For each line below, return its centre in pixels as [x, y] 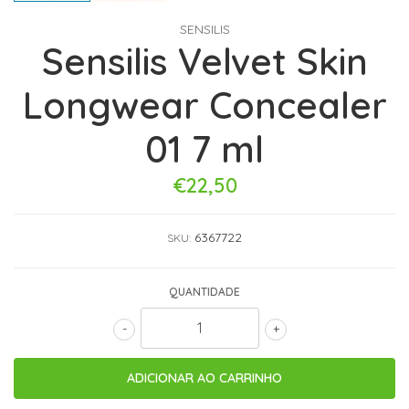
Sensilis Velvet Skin [204, 61]
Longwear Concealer [204, 105]
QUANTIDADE [204, 291]
